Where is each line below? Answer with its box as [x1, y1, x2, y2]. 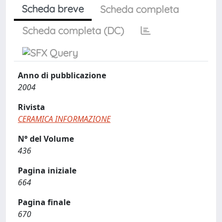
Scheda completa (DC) [22, 24, 124, 37]
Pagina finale [18, 197, 70, 208]
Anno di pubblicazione [18, 70, 106, 81]
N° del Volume [18, 133, 74, 144]
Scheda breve [22, 2, 84, 15]
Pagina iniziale [18, 165, 76, 176]
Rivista [18, 102, 45, 112]
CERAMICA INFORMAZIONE [18, 113, 111, 124]
